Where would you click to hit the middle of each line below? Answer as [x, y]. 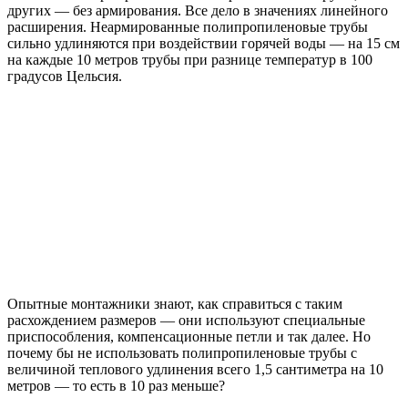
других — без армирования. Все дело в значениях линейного [198, 11]
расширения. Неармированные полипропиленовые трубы [188, 27]
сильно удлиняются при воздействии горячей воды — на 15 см [204, 44]
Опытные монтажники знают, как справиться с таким [175, 304]
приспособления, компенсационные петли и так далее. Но [189, 337]
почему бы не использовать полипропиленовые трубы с [182, 353]
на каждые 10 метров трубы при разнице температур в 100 [190, 60]
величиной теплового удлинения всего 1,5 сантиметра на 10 [195, 370]
